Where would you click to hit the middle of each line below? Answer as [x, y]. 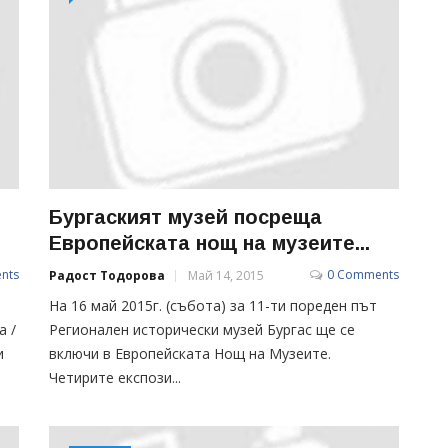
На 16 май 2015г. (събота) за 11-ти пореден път [213, 305]
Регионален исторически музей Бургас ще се [202, 329]
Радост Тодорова [107, 275]
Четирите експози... [115, 377]
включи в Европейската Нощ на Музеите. [190, 353]
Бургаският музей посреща [185, 216]
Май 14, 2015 [226, 275]
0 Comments [363, 274]
